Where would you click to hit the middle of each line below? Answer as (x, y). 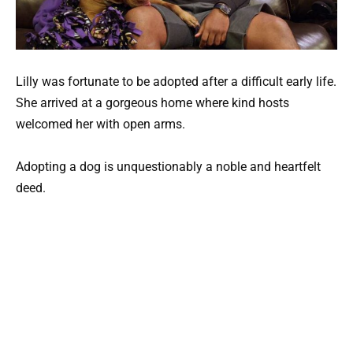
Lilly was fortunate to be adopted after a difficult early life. (176, 81)
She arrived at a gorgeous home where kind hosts (152, 102)
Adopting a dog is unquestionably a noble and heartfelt (168, 167)
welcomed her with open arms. (100, 124)
